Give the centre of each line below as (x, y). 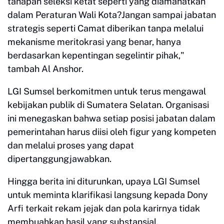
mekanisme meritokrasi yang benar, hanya (94, 41)
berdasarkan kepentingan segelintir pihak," (96, 55)
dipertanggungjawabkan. (59, 158)
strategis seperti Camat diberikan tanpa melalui (105, 28)
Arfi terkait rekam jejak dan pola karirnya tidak (104, 208)
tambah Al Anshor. (45, 68)
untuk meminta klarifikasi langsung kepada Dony (108, 194)
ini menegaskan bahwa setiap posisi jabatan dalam (111, 118)
